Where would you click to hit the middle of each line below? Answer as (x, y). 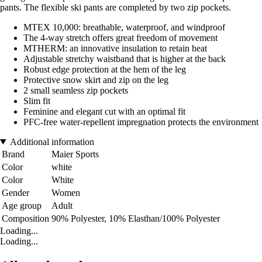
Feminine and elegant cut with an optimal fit (104, 111)
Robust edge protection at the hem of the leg (105, 69)
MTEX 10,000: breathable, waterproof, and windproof (124, 27)
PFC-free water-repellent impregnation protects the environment (141, 122)
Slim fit (37, 101)
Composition (25, 218)
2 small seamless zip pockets (76, 90)
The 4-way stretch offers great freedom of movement (120, 37)
